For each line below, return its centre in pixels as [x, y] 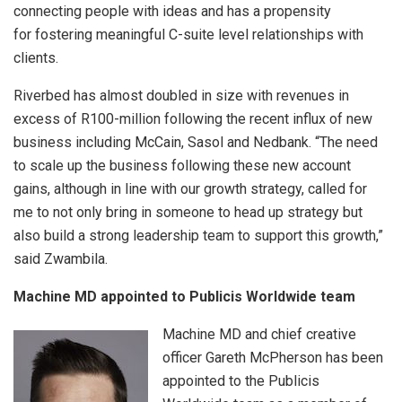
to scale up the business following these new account [182, 166]
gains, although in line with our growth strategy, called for [190, 189]
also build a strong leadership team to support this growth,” [198, 236]
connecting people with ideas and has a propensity [172, 12]
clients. [38, 58]
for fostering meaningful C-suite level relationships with [188, 35]
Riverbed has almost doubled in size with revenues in [181, 96]
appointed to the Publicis [241, 381]
